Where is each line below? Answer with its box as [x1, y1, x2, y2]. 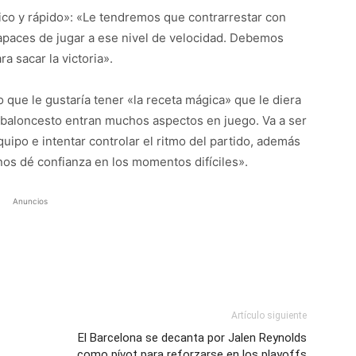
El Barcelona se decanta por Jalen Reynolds [78, 331, 307, 345]
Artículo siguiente [231, 310, 307, 321]
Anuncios [13, 196, 48, 206]
